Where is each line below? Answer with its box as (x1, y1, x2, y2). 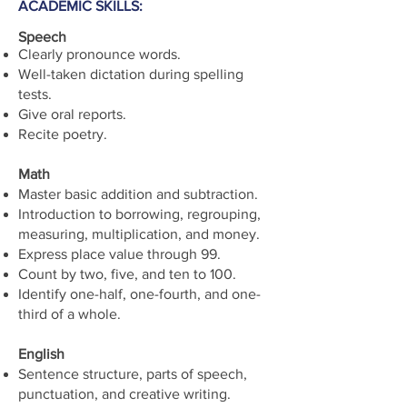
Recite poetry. (18, 126, 107, 142)
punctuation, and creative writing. (18, 386, 231, 402)
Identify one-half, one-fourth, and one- (18, 286, 261, 302)
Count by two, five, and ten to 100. (18, 266, 236, 282)
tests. (18, 86, 52, 102)
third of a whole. (18, 306, 121, 322)
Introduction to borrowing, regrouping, (18, 206, 261, 222)
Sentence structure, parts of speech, (18, 366, 247, 382)
